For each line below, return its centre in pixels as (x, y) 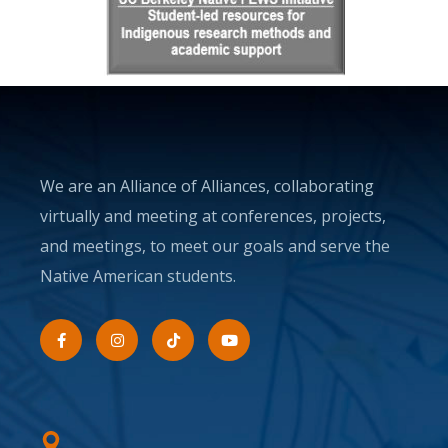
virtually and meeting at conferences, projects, (213, 216)
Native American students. (138, 276)
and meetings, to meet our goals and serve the (215, 246)
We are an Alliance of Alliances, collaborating (207, 186)
